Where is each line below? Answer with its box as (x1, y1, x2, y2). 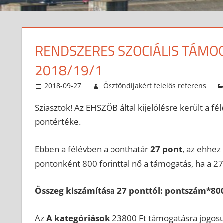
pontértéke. (34, 116, 81, 128)
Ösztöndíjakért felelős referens (103, 81, 206, 91)
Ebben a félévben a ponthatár (34, 143, 150, 155)
